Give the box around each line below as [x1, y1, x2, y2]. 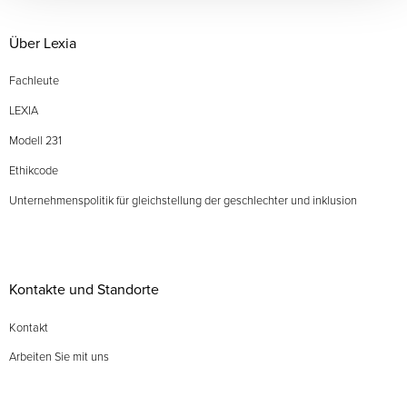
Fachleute [8, 72, 59, 89]
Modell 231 [8, 132, 62, 149]
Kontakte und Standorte [8, 279, 159, 300]
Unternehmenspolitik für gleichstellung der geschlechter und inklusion [8, 191, 357, 208]
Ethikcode [8, 161, 58, 178]
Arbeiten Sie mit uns [8, 348, 109, 365]
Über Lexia [8, 33, 76, 54]
